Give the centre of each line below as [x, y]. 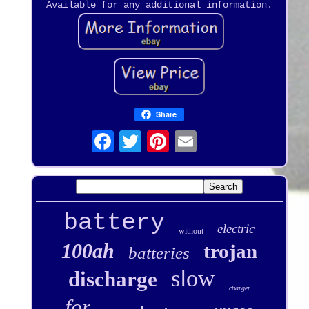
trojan [230, 251]
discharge [112, 279]
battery [114, 222]
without [191, 231]
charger [239, 288]
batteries [159, 252]
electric [236, 228]
